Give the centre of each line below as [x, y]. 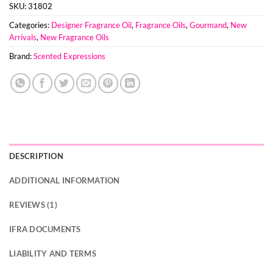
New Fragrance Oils [75, 37]
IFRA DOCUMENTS [45, 229]
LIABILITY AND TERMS [53, 254]
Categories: [30, 25]
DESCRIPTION [36, 156]
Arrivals [23, 37]
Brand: [21, 56]
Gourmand [208, 25]
